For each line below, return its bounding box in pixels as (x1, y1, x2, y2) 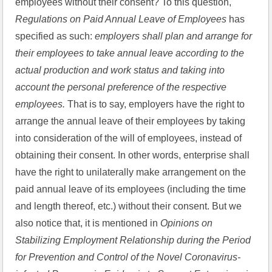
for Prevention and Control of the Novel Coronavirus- (15, 252, 241, 262)
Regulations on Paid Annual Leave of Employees (15, 14, 229, 24)
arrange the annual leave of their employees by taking (15, 116, 246, 126)
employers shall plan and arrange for (95, 31, 253, 41)
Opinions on (160, 218, 213, 228)
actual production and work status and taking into (15, 65, 225, 75)
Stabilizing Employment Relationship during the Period (15, 235, 251, 245)
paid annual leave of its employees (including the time (15, 184, 246, 194)
